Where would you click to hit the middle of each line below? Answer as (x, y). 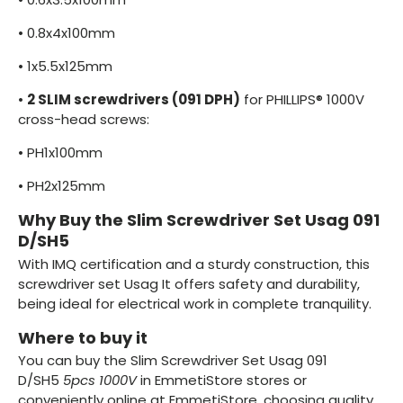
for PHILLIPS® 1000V (302, 100)
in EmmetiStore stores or (222, 381)
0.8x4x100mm (71, 33)
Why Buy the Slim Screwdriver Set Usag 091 (199, 220)
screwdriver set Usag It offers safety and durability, (189, 283)
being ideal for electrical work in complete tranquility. (195, 303)
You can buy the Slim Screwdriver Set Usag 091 (173, 361)
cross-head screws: (84, 120)
